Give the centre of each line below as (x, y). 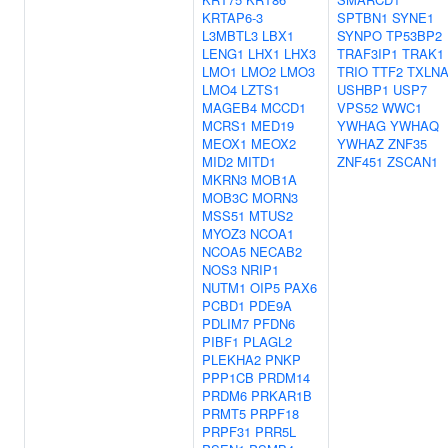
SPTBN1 (362, 17)
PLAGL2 (267, 341)
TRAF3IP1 (367, 53)
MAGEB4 (229, 107)
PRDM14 (284, 377)
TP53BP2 (414, 35)
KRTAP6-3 (232, 17)
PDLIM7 (225, 323)
